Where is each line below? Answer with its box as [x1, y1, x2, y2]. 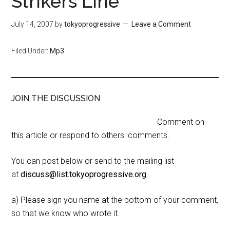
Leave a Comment [131, 20, 191, 28]
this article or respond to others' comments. [11, 130, 170, 140]
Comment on [157, 117, 205, 127]
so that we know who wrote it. [11, 208, 120, 218]
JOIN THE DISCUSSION [11, 93, 101, 103]
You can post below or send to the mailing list [11, 156, 175, 166]
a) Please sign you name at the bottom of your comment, [11, 195, 219, 205]
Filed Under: [11, 47, 50, 55]
